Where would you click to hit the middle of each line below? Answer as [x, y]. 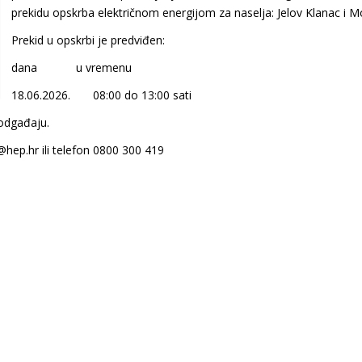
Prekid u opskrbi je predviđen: [88, 40]
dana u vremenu [72, 67]
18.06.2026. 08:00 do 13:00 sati [101, 95]
